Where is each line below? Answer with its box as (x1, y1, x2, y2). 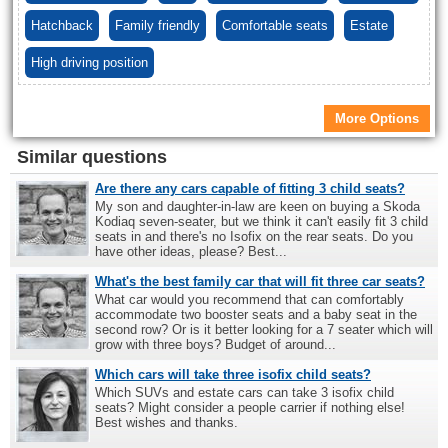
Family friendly (115, 18, 200, 34)
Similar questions (17, 147, 167, 168)
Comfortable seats (222, 18, 328, 34)
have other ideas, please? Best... (95, 244, 287, 260)
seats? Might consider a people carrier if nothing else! (95, 400, 405, 416)
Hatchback (31, 18, 93, 34)
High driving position (31, 55, 148, 71)
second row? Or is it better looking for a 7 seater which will (95, 322, 433, 338)
